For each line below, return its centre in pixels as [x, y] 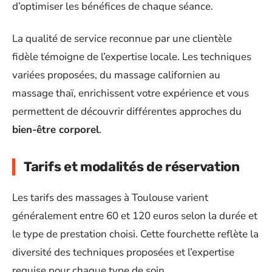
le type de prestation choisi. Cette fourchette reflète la [135, 234]
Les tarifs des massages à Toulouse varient [110, 198]
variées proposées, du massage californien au [116, 75]
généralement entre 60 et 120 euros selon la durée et [135, 216]
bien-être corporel [56, 129]
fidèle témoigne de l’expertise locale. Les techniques [132, 56]
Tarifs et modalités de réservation [132, 166]
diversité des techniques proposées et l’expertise [123, 252]
